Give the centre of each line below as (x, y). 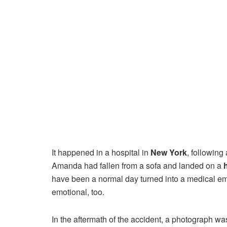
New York (169, 152)
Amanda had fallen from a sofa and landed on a (138, 165)
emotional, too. (78, 192)
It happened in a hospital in (101, 152)
